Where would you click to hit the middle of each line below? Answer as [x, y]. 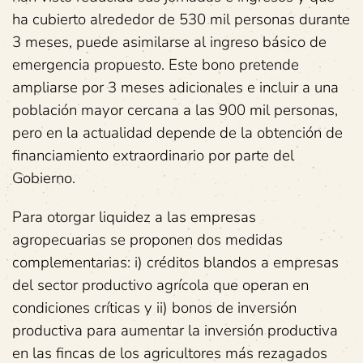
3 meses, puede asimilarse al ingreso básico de [169, 42]
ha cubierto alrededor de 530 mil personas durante [181, 19]
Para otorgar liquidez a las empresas [134, 217]
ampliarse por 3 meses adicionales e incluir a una [175, 88]
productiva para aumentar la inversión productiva [175, 331]
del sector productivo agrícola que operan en [160, 285]
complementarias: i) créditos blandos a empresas [175, 263]
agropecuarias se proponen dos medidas [147, 240]
